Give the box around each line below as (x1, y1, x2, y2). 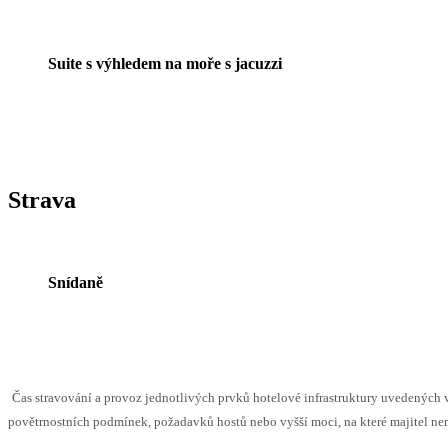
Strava (8, 186, 76, 213)
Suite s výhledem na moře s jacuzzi (48, 54, 282, 72)
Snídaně (48, 273, 103, 291)
